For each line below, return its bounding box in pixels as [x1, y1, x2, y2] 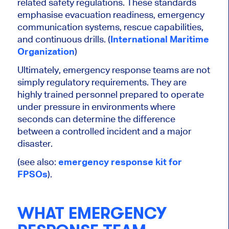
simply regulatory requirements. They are [17, 77, 187, 88]
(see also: [17, 156, 58, 168]
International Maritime [110, 34, 209, 45]
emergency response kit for [58, 156, 182, 168]
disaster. [17, 138, 53, 149]
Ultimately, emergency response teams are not [17, 64, 210, 76]
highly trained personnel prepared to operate [17, 89, 204, 100]
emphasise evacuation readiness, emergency [17, 9, 204, 20]
